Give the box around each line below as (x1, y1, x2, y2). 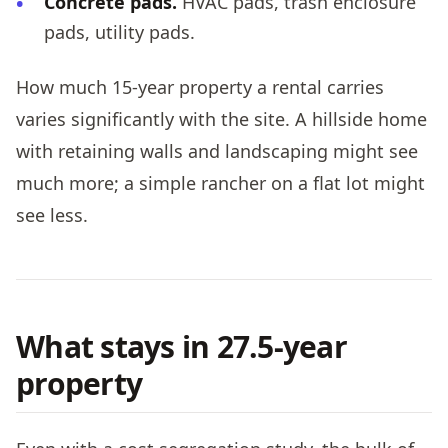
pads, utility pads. (44, 20, 195, 45)
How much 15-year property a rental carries (16, 75, 384, 100)
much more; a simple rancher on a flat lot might (16, 171, 425, 196)
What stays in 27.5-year (16, 326, 347, 368)
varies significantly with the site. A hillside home (16, 107, 427, 132)
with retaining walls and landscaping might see (16, 139, 418, 164)
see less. (16, 203, 88, 228)
